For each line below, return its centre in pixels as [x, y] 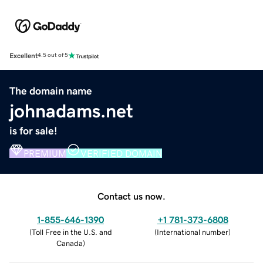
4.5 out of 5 [53, 55]
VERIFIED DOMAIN [121, 153]
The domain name [51, 91]
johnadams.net [71, 111]
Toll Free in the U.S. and [72, 232]
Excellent [23, 55]
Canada [69, 243]
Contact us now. [131, 196]
